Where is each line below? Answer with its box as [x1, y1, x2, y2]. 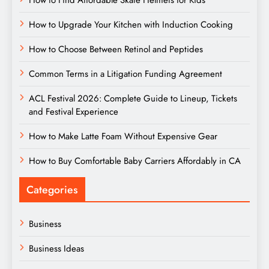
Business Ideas [29, 241, 84, 255]
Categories [26, 181, 78, 198]
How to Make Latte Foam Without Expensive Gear [29, 129, 217, 143]
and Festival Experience [29, 104, 118, 118]
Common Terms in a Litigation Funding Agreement [29, 67, 222, 80]
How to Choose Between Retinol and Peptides [29, 42, 203, 56]
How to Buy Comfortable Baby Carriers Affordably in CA [29, 154, 241, 168]
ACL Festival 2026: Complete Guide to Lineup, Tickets [29, 91, 237, 105]
